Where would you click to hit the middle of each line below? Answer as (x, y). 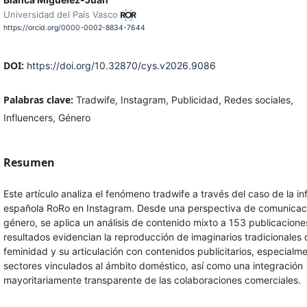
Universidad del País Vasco (62, 14)
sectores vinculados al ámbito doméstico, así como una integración (153, 265)
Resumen (29, 162)
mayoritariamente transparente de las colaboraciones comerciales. (152, 280)
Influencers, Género (47, 117)
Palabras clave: (39, 99)
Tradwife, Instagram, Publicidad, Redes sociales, (184, 99)
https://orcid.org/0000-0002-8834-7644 (74, 27)
